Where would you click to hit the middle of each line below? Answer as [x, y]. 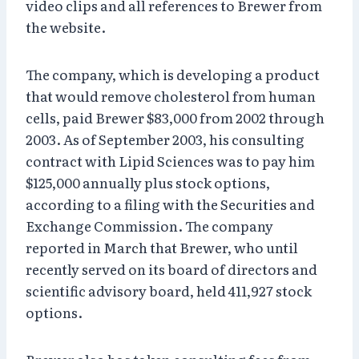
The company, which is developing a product [173, 74]
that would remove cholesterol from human [171, 95]
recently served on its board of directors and [171, 268]
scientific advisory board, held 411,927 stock [169, 290]
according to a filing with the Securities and [170, 204]
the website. [66, 26]
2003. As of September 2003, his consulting [165, 139]
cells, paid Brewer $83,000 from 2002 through [175, 117]
